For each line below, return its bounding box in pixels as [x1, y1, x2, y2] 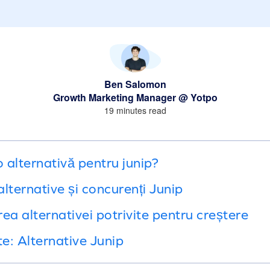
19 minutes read [104, 104, 166, 116]
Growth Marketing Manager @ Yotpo [52, 90, 218, 104]
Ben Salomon [104, 77, 166, 91]
